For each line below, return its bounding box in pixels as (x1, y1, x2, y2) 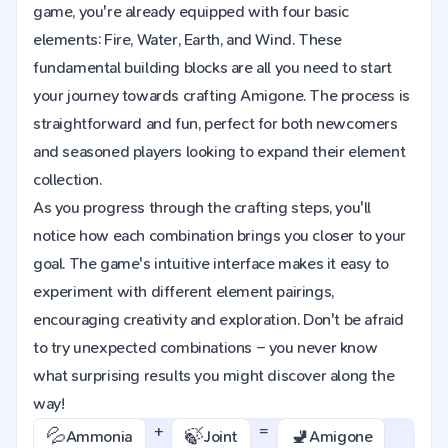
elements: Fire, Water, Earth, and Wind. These (33, 30, 343, 49)
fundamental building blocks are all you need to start (33, 58, 392, 77)
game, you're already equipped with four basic (33, 2, 350, 21)
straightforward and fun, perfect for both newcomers (33, 114, 398, 133)
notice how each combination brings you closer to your (33, 226, 406, 245)
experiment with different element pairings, (33, 282, 334, 301)
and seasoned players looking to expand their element (33, 142, 406, 161)
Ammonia (65, 427, 133, 446)
